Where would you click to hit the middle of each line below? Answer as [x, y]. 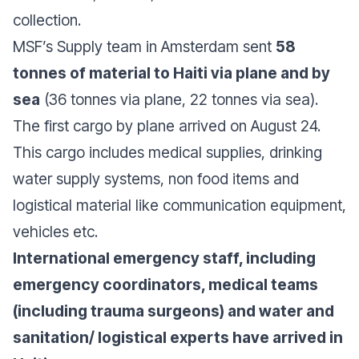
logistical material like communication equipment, [179, 205]
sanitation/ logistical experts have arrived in [178, 337]
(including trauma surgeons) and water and [173, 311]
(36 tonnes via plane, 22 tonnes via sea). [179, 99]
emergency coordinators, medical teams [165, 284]
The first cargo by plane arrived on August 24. [167, 126]
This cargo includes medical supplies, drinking [167, 152]
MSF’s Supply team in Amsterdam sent [144, 46]
